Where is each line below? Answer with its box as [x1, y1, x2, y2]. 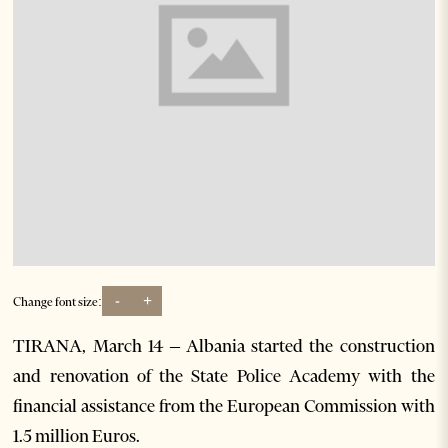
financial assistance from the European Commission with [13, 395, 435, 418]
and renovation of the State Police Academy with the [13, 365, 435, 388]
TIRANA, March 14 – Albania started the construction [13, 335, 435, 358]
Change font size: [13, 293, 103, 309]
